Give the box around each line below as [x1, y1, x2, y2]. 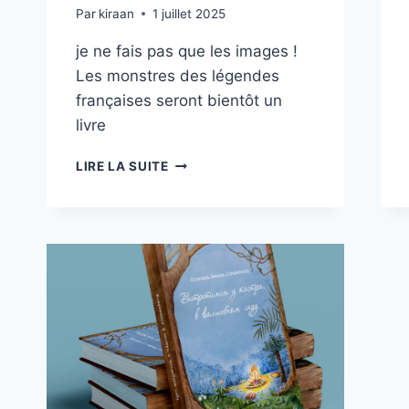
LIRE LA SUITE [76, 158, 169, 173]
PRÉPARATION [167, 211, 263, 226]
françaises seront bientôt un [76, 90, 282, 110]
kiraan [99, 5, 135, 21]
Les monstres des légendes [76, 66, 279, 85]
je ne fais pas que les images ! [76, 41, 298, 60]
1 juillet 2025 [152, 5, 226, 21]
